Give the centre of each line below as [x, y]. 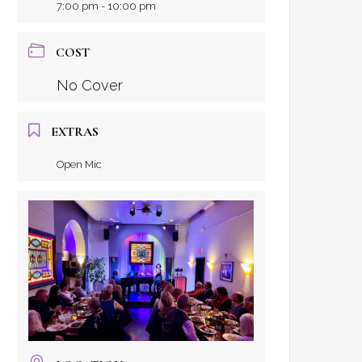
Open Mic [80, 164]
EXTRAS [75, 132]
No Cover [90, 85]
